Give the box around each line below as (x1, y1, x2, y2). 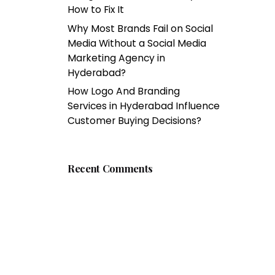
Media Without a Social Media (68, 36, 207, 50)
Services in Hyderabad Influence (68, 99, 220, 113)
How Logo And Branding (68, 85, 180, 98)
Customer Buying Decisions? (68, 114, 204, 128)
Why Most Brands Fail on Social (68, 21, 214, 35)
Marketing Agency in (68, 51, 166, 64)
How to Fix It (68, 3, 125, 17)
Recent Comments (68, 161, 153, 175)
